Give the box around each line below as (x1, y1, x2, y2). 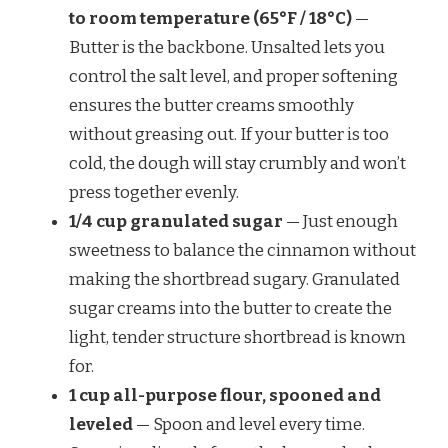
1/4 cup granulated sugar (69, 210, 283, 232)
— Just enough (283, 210, 398, 232)
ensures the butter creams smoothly (69, 94, 354, 116)
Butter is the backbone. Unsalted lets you (69, 36, 385, 58)
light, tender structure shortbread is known (69, 326, 406, 348)
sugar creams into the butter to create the (69, 297, 392, 319)
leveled (69, 413, 133, 435)
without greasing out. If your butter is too (69, 123, 389, 145)
